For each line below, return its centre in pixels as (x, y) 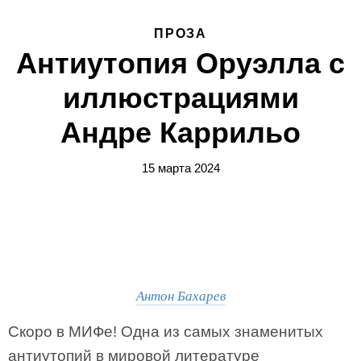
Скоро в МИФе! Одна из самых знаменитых (166, 332)
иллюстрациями (180, 98)
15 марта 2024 (180, 168)
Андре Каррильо (180, 133)
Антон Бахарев (180, 295)
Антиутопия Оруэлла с (180, 63)
